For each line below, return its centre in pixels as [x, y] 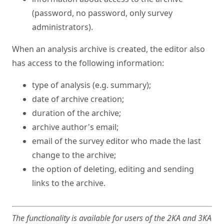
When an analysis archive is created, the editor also [108, 49]
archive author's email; [75, 127]
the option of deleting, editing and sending [113, 169]
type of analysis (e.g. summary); [91, 85]
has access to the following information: [88, 63]
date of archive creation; [78, 99]
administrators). [62, 27]
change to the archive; [74, 155]
